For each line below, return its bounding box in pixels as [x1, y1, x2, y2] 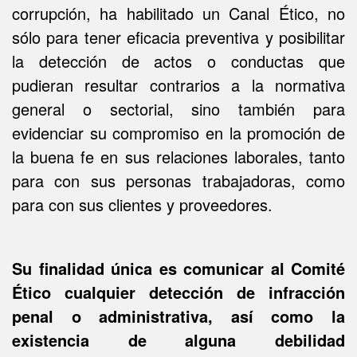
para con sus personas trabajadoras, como [12, 169, 345, 192]
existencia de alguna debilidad [12, 328, 345, 351]
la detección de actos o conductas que [12, 49, 345, 73]
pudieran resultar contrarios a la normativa [12, 73, 345, 96]
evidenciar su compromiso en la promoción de [12, 121, 345, 144]
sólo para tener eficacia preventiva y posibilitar [12, 25, 345, 49]
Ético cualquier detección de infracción [12, 280, 345, 304]
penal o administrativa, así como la [12, 304, 345, 328]
